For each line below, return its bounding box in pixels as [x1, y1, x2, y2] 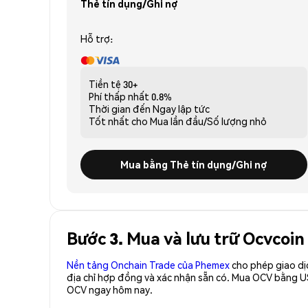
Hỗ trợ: [80, 32, 113, 45]
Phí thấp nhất [89, 89, 149, 102]
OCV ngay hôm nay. [67, 283, 153, 296]
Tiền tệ [89, 77, 121, 90]
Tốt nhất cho [89, 114, 148, 127]
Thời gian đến [89, 102, 151, 115]
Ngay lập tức [153, 102, 210, 115]
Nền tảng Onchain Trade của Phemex [67, 258, 230, 271]
